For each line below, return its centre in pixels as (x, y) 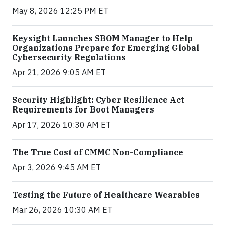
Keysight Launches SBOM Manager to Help (102, 38)
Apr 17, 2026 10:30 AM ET (62, 124)
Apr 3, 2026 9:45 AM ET (57, 167)
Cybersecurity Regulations (69, 57)
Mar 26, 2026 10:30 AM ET (62, 210)
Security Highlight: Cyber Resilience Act (98, 100)
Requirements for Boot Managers (83, 109)
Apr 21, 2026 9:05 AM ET (59, 72)
